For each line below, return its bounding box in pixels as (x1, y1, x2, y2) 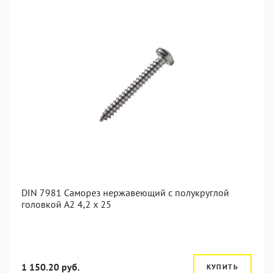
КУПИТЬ (206, 262, 238, 271)
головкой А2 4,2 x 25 (21, 198, 112, 210)
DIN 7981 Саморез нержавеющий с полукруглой (21, 186, 229, 199)
